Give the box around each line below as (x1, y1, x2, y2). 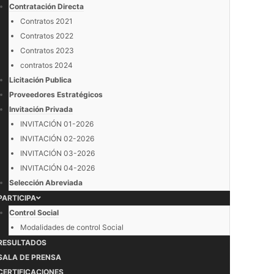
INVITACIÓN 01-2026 (20, 119, 94, 128)
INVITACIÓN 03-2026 (20, 149, 95, 158)
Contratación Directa (9, 2, 84, 11)
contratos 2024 (20, 61, 73, 70)
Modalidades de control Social (20, 223, 124, 232)
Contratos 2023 (20, 46, 74, 55)
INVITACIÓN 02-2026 (20, 134, 94, 143)
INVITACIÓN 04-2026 (20, 163, 95, 172)
